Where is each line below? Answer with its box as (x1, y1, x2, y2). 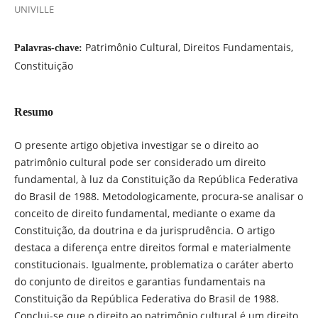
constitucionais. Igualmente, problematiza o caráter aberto (13, 257, 293, 271)
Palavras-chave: (13, 42, 85, 53)
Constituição (13, 58, 73, 72)
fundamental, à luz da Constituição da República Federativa (13, 172, 298, 186)
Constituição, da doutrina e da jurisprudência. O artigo (13, 223, 275, 237)
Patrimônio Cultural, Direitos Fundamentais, (84, 40, 293, 54)
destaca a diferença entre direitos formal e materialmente (13, 240, 291, 254)
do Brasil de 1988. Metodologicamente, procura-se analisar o (13, 189, 303, 203)
